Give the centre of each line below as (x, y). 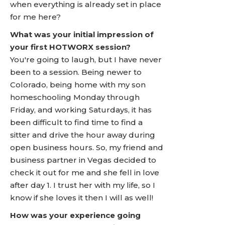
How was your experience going (75, 215)
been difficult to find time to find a (76, 122)
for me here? (35, 17)
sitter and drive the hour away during (83, 135)
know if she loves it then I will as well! (82, 198)
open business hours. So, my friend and (87, 147)
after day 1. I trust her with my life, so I (83, 185)
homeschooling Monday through (75, 97)
